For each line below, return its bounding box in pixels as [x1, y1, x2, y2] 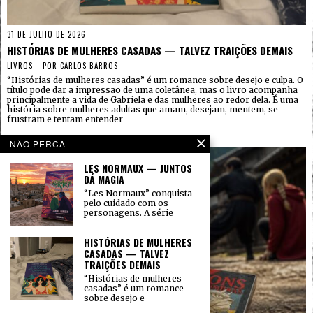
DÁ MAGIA [84, 172, 124, 187]
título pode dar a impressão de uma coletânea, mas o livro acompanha [7, 85, 298, 96]
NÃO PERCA [10, 138, 66, 150]
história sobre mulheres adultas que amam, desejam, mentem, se [7, 104, 278, 115]
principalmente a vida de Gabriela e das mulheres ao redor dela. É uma [7, 94, 298, 105]
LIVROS [7, 60, 33, 72]
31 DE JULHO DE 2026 [7, 29, 86, 41]
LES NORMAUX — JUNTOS [84, 161, 192, 175]
